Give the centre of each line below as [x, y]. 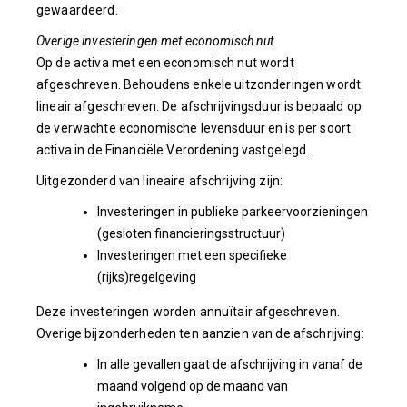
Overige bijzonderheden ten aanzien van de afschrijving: [200, 333]
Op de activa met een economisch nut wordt [165, 63]
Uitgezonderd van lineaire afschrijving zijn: [160, 181]
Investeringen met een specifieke [192, 255]
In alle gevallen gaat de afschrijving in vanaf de [229, 364]
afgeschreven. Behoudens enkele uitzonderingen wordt [199, 84]
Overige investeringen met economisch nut [155, 41]
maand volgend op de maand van [192, 386]
